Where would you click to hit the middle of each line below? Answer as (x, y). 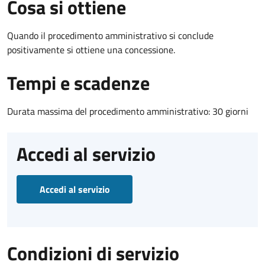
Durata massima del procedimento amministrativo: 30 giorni (128, 111)
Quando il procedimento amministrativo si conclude (110, 35)
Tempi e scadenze (78, 83)
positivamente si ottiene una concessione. (91, 49)
